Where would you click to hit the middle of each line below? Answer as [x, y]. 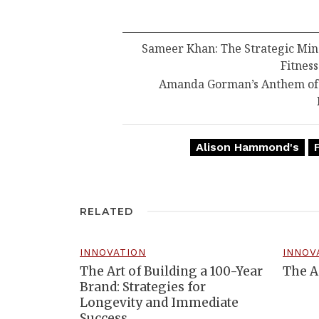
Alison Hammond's [247, 147]
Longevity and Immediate [159, 303]
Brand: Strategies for [143, 287]
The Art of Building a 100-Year [171, 272]
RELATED [106, 212]
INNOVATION [113, 252]
